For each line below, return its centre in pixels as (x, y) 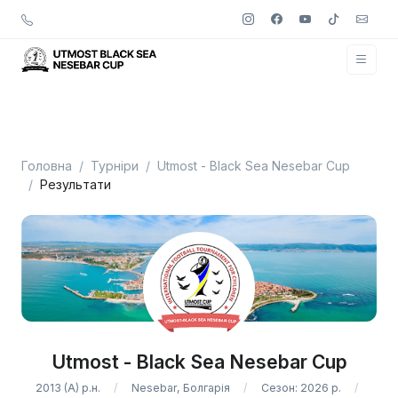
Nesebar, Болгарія (181, 388)
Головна (47, 166)
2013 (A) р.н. (68, 388)
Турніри (115, 166)
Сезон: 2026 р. (301, 388)
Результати (76, 184)
